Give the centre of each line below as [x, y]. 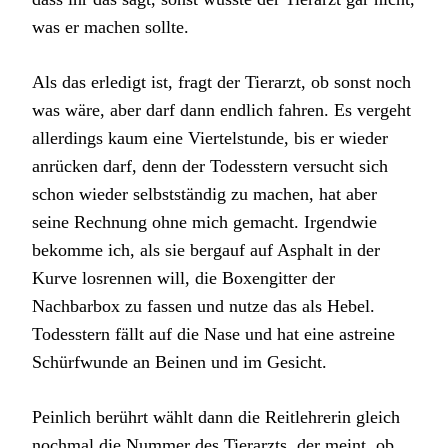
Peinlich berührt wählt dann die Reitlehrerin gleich [216, 416]
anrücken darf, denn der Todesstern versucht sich [210, 165]
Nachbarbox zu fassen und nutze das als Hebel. [203, 305]
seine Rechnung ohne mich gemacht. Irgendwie [204, 221]
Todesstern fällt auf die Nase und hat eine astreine [213, 333]
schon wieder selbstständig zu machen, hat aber [204, 193]
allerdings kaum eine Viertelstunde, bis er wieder [210, 137]
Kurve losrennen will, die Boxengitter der [183, 277]
